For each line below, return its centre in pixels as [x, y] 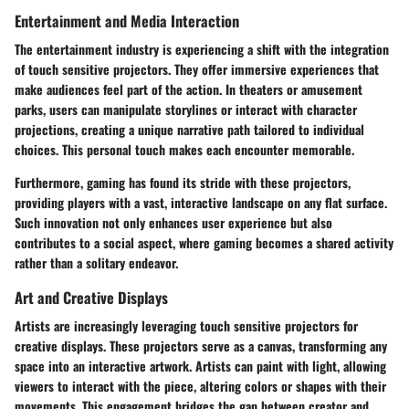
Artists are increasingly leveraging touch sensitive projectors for [186, 326]
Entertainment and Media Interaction [127, 21]
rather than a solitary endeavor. [96, 263]
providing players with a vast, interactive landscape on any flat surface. [201, 203]
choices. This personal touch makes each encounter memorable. [184, 150]
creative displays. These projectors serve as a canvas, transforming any [201, 346]
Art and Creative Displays [91, 298]
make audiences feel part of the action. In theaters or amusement [189, 89]
